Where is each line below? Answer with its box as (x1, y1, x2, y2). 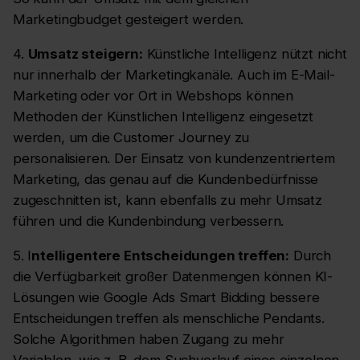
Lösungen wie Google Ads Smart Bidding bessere (13, 288, 320, 305)
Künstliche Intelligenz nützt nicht (142, 46, 347, 63)
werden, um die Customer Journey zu (13, 129, 250, 146)
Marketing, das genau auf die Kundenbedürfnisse (13, 171, 319, 188)
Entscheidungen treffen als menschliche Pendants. (13, 309, 325, 326)
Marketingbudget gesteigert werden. (13, 11, 244, 28)
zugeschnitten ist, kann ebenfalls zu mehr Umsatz (13, 192, 322, 209)
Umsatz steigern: (27, 46, 143, 63)
